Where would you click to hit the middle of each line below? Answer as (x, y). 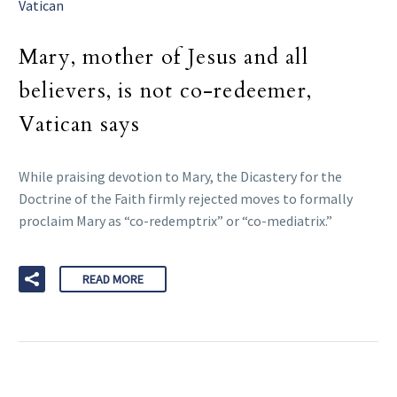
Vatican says (80, 125)
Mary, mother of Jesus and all (163, 58)
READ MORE (113, 280)
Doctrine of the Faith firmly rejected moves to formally (186, 199)
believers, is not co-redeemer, (166, 91)
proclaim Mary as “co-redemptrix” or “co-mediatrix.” (175, 221)
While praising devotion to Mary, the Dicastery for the (180, 177)
